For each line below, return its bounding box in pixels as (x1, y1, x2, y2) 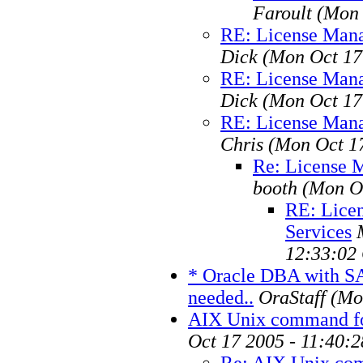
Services (285, 220, 352, 242)
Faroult (253, 2, 312, 23)
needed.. (188, 286, 254, 308)
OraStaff (258, 286, 326, 308)
